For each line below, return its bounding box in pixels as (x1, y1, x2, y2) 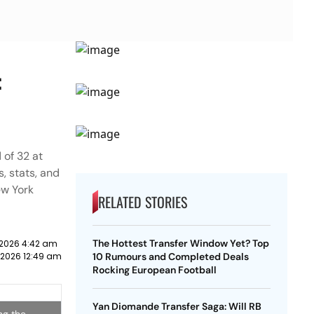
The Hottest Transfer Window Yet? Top (92, 237, 269, 250)
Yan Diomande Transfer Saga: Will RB (92, 300, 261, 313)
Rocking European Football (92, 264, 217, 276)
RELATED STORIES (97, 191, 187, 212)
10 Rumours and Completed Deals (92, 250, 249, 263)
